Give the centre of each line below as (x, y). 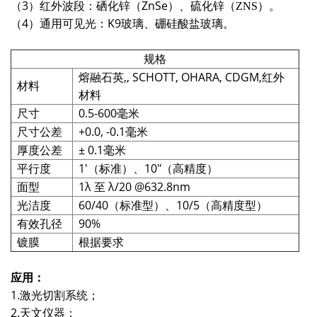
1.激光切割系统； (55, 295)
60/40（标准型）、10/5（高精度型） (173, 205)
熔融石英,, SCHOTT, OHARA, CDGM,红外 (181, 77)
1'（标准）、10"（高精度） (148, 168)
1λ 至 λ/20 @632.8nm (134, 186)
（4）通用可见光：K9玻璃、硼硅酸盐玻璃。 (122, 23)
